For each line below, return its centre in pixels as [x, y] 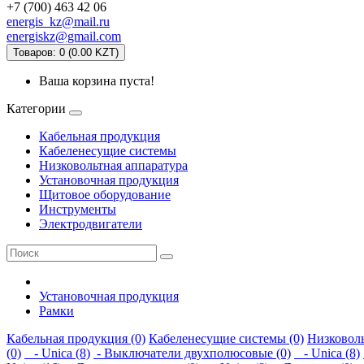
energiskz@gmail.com [64, 36]
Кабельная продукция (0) [76, 338]
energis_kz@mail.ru [58, 22]
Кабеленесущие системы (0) [226, 338]
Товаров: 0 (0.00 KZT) [66, 52]
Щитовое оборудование [105, 195]
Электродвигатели [91, 224]
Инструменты [78, 209]
